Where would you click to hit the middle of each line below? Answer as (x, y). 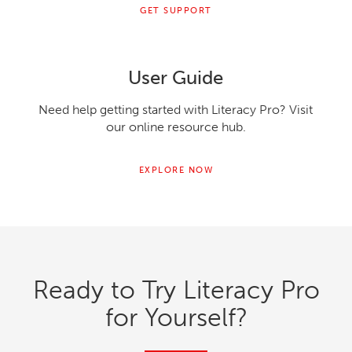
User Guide (176, 77)
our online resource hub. (176, 126)
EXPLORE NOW (176, 170)
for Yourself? (176, 317)
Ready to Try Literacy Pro (176, 290)
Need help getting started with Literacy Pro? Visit (176, 109)
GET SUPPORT (176, 10)
